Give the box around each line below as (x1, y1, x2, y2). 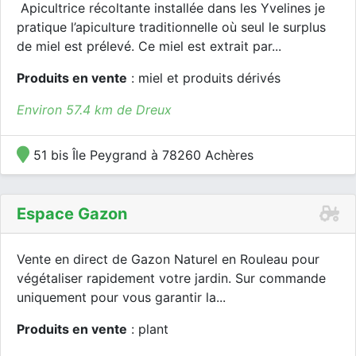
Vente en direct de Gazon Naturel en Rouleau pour (17, 251, 319, 267)
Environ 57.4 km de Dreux (17, 102, 172, 118)
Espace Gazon (17, 204, 127, 223)
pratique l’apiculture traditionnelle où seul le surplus (17, 19, 326, 35)
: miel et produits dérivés (127, 70, 281, 86)
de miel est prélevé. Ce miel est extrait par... (17, 38, 281, 54)
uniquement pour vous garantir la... (17, 289, 226, 305)
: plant (127, 321, 168, 337)
